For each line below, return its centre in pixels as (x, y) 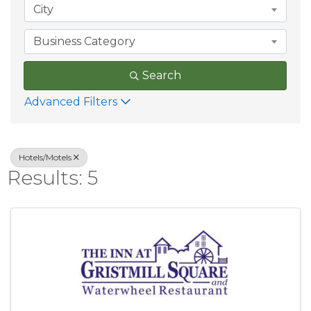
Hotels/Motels (45, 157)
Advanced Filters (71, 102)
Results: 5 (52, 178)
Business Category (84, 41)
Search (161, 75)
